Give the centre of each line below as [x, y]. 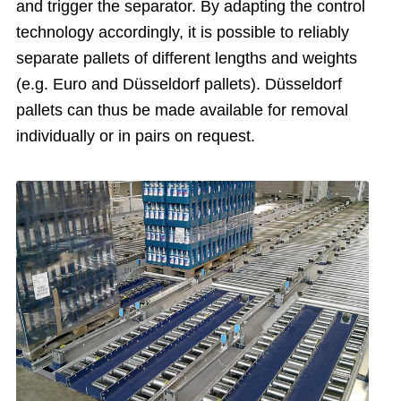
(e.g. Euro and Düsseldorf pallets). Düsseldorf [179, 85]
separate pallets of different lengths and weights [187, 59]
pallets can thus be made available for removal [182, 111]
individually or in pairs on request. [136, 137]
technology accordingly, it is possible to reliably [183, 33]
